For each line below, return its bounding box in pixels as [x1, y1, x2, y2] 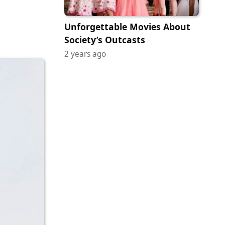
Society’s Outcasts [64, 34, 145, 46]
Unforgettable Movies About [64, 21, 190, 33]
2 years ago [64, 49, 106, 60]
